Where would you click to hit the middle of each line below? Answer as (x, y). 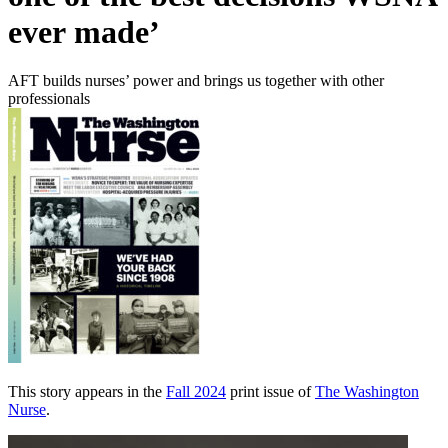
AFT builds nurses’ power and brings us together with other (196, 80)
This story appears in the (87, 391)
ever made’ (84, 31)
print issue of (272, 391)
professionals (49, 98)
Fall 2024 (196, 391)
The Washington (367, 391)
